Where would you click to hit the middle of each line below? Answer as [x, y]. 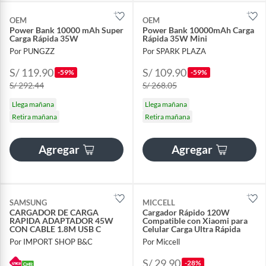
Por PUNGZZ [32, 51]
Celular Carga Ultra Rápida [191, 229]
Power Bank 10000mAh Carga [198, 30]
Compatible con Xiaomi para [195, 220]
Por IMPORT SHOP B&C [51, 242]
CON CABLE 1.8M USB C [55, 229]
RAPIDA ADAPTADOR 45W [61, 220]
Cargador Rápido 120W [186, 212]
